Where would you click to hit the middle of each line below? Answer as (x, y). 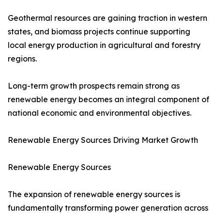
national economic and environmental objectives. (100, 113)
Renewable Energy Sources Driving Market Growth (103, 140)
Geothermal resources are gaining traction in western (108, 18)
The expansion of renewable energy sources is (94, 194)
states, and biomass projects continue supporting (99, 32)
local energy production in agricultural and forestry (104, 45)
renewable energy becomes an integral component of (108, 100)
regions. (22, 59)
